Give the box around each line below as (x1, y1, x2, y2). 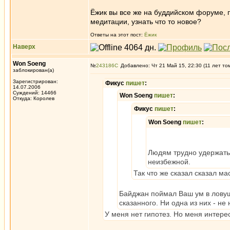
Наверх (13, 43, 35, 50)
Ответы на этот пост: (90, 32, 144, 37)
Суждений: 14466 (13, 90, 56, 95)
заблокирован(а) (13, 67, 54, 73)
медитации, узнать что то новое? (90, 17, 201, 26)
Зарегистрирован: (13, 79, 58, 84)
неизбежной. (148, 158, 190, 166)
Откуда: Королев (13, 95, 54, 101)
